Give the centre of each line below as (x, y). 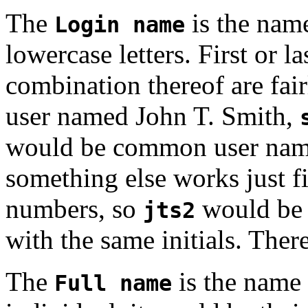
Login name (120, 25)
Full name (113, 284)
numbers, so (74, 209)
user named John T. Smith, (153, 116)
